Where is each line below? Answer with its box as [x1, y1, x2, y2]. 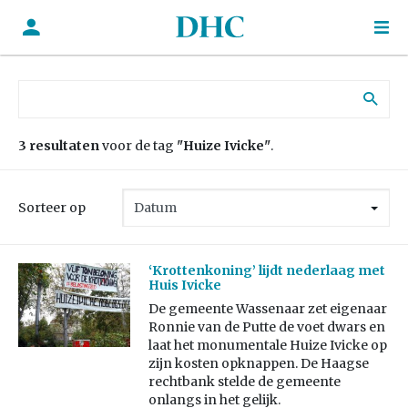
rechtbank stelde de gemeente [148, 373, 341, 391]
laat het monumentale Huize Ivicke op [148, 337, 387, 354]
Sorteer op [18, 199, 86, 216]
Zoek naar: [17, 80, 85, 97]
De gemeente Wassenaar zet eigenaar [148, 301, 387, 318]
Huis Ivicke [148, 277, 221, 294]
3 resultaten [18, 138, 99, 154]
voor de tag [99, 138, 177, 154]
